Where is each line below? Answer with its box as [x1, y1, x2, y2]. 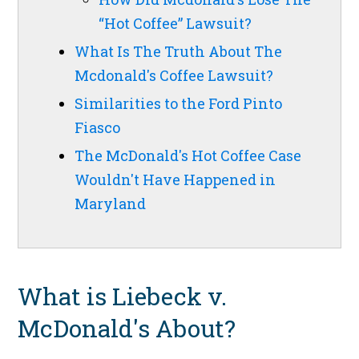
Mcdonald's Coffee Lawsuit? [75, 66, 274, 86]
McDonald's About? [18, 313, 236, 345]
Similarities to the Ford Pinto [75, 94, 283, 114]
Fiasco [75, 118, 121, 138]
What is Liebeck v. [18, 280, 228, 313]
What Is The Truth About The [75, 42, 283, 62]
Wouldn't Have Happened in [75, 170, 276, 190]
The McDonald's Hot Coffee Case [75, 146, 302, 166]
